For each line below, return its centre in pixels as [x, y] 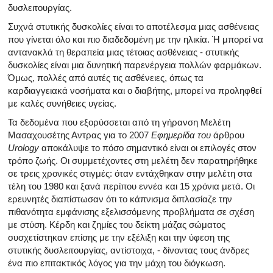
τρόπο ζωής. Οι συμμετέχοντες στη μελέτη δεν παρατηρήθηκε [133, 160]
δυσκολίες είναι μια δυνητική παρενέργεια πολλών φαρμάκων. [135, 65]
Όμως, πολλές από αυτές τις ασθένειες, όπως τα [106, 77]
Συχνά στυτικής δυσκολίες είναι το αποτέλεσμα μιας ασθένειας [133, 26]
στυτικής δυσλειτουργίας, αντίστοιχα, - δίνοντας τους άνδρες [129, 250]
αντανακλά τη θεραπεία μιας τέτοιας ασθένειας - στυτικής [123, 52]
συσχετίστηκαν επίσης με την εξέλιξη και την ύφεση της [119, 237]
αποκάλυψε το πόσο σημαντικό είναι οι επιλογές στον [148, 147]
